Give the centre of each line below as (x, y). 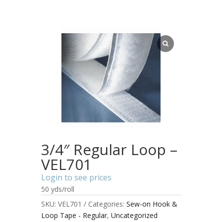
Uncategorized (134, 215)
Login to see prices (76, 177)
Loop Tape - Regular (74, 215)
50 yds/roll (57, 189)
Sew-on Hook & (152, 204)
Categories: (107, 204)
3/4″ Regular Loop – (109, 149)
